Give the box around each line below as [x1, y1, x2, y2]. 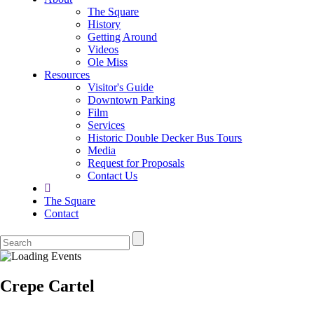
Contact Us [88, 169, 138, 182]
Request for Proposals [88, 156, 185, 169]
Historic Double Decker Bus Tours [88, 131, 243, 144]
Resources [44, 68, 90, 81]
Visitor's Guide [88, 81, 154, 93]
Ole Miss [88, 55, 128, 68]
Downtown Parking [88, 93, 176, 106]
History [88, 18, 121, 30]
